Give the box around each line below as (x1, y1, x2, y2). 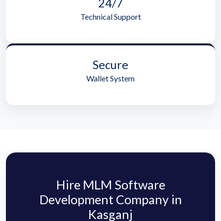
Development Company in (39, 192, 182, 207)
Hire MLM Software (56, 177, 165, 192)
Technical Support (80, 12, 141, 22)
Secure (93, 58, 128, 72)
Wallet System (86, 74, 135, 83)
